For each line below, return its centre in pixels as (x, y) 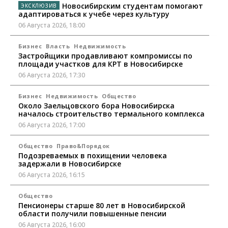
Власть (58, 46)
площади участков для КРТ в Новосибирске (101, 64)
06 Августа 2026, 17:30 (52, 75)
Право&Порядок (83, 146)
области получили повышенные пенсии (92, 213)
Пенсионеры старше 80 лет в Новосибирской (102, 205)
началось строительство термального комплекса (111, 113)
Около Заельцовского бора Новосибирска (96, 105)
